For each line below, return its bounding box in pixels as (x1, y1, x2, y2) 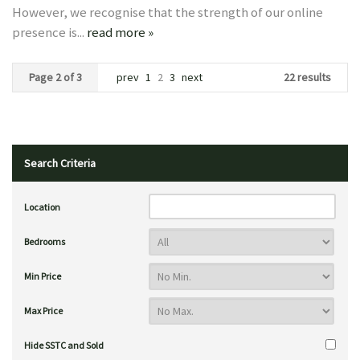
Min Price (24, 270, 61, 282)
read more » (87, 23, 153, 41)
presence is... (12, 23, 87, 41)
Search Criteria (24, 156, 96, 170)
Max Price (24, 305, 63, 317)
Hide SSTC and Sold (24, 339, 104, 351)
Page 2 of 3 (29, 70, 82, 84)
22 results (284, 70, 331, 84)
